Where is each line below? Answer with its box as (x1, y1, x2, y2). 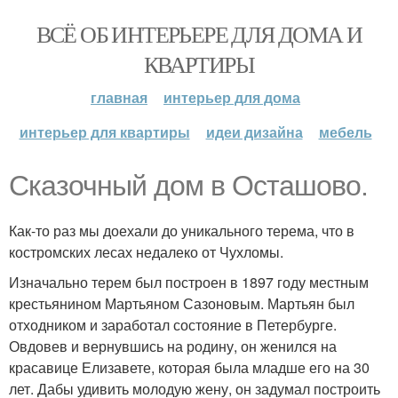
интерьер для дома (163, 87, 300, 107)
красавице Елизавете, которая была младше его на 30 (9, 357, 370, 378)
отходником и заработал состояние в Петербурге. (9, 314, 337, 335)
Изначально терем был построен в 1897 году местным (9, 272, 369, 292)
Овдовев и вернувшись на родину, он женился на (9, 336, 337, 356)
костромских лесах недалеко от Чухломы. (9, 242, 283, 262)
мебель (318, 122, 372, 142)
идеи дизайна (205, 122, 303, 142)
